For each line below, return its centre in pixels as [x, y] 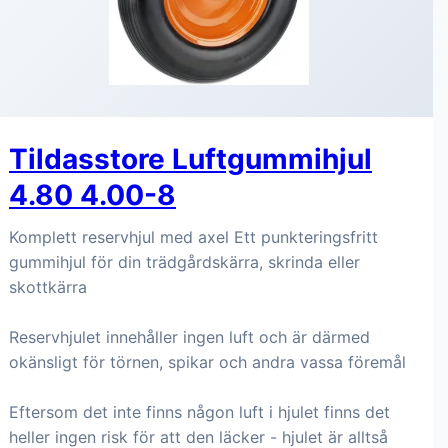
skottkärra [48, 287]
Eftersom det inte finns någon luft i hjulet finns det [199, 412]
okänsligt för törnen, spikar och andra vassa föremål [207, 362]
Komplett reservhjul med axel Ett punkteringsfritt [193, 237]
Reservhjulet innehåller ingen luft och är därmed [189, 337]
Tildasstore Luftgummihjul [190, 159]
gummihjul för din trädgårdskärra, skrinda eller [184, 262]
